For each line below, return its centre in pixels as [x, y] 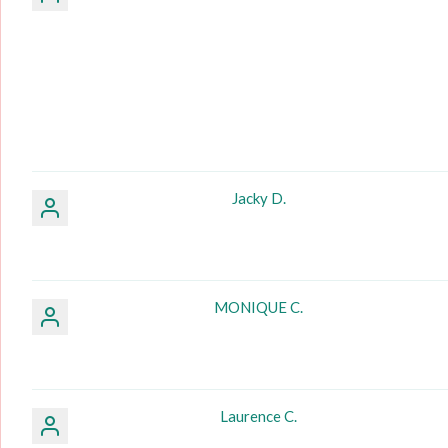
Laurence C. [259, 415]
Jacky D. [258, 197]
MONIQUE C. [259, 306]
